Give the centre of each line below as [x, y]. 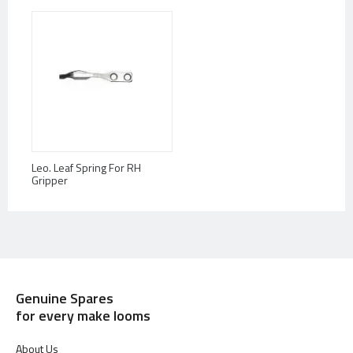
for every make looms [83, 316]
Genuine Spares [65, 299]
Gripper [50, 180]
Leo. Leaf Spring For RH [86, 168]
